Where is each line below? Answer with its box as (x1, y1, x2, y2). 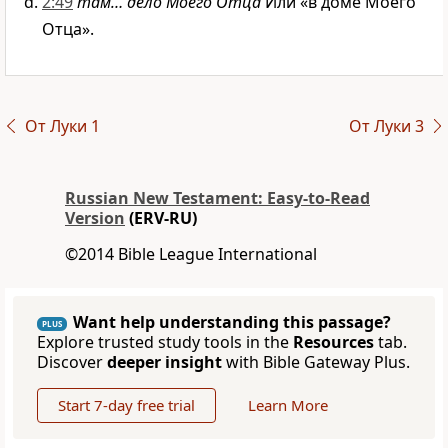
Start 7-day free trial (58, 395, 195, 416)
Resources (293, 331, 374, 354)
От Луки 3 (348, 115, 424, 138)
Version (65, 207, 125, 230)
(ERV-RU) (125, 207, 197, 230)
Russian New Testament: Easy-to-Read (65, 187, 370, 210)
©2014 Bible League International (65, 243, 317, 266)
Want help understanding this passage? (73, 311, 391, 334)
